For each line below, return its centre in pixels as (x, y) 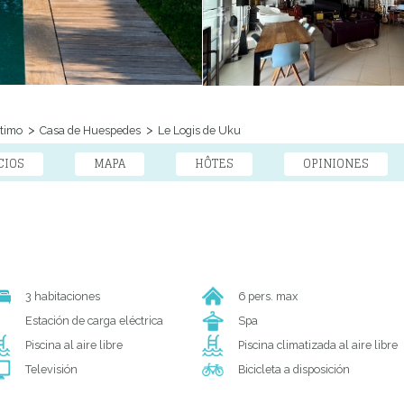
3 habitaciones (62, 297)
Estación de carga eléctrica (94, 321)
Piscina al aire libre (73, 345)
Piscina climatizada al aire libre (318, 345)
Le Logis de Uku (198, 131)
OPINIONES (336, 164)
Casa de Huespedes (89, 131)
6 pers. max (268, 297)
